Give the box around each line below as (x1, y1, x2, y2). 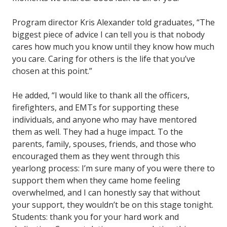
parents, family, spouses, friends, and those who (12, 138, 196, 150)
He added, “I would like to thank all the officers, (12, 90, 190, 101)
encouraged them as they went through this (12, 150, 180, 162)
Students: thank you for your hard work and (12, 211, 179, 223)
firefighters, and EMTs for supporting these (12, 102, 179, 113)
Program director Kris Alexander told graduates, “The (12, 17, 215, 28)
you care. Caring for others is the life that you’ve (12, 53, 195, 65)
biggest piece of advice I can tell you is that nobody (12, 29, 205, 41)
